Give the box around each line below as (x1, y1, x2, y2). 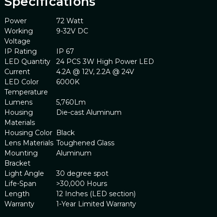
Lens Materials (4, 138, 53, 147)
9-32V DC (56, 26, 88, 35)
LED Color (4, 77, 39, 86)
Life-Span (4, 179, 36, 188)
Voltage (4, 36, 31, 46)
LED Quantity (4, 57, 50, 66)
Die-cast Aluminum (56, 108, 122, 117)
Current (4, 67, 30, 76)
